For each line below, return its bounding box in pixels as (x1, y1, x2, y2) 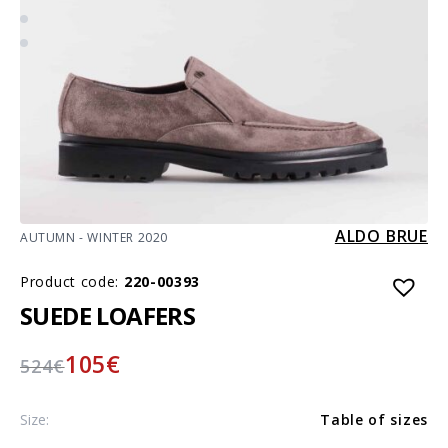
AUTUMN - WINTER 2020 (20, 228, 168, 246)
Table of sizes (320, 409, 428, 429)
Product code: (20, 271, 124, 291)
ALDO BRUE (334, 224, 428, 247)
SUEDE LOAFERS (20, 298, 196, 332)
